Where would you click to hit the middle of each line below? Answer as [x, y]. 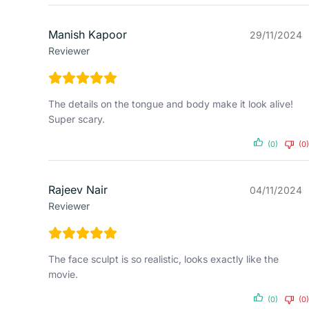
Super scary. [77, 119]
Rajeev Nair [78, 190]
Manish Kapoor [88, 35]
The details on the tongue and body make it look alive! [171, 104]
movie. [63, 275]
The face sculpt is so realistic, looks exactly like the [163, 259]
